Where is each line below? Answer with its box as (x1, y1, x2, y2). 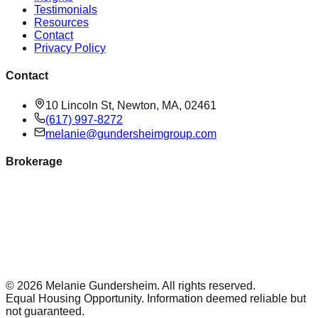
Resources (34, 16, 89, 29)
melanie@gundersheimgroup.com (45, 127, 216, 140)
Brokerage (6, 155, 62, 168)
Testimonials (34, 4, 97, 16)
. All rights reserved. (157, 280, 256, 292)
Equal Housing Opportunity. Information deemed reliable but (6, 292, 306, 305)
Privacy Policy (34, 42, 106, 55)
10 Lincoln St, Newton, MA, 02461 (45, 99, 216, 111)
